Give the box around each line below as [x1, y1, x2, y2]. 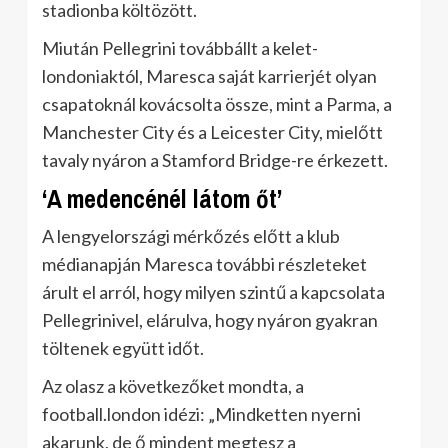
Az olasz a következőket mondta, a [42, 375, 304, 397]
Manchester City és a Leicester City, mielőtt [42, 121, 383, 143]
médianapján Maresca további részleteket [42, 253, 367, 275]
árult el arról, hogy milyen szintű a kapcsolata [42, 281, 385, 303]
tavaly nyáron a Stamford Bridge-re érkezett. [42, 149, 388, 171]
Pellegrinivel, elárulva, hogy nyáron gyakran [42, 309, 378, 331]
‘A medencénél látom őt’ [42, 182, 282, 216]
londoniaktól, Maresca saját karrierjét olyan [42, 65, 377, 87]
